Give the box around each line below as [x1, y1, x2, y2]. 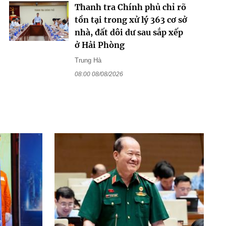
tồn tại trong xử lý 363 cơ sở [74, 15, 187, 25]
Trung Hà [74, 56, 101, 65]
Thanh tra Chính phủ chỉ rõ [74, 2, 186, 13]
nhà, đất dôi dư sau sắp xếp [74, 27, 183, 38]
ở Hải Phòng [74, 40, 125, 50]
